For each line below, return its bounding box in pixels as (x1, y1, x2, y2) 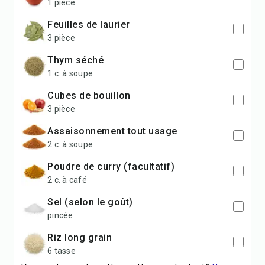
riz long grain (53, 232, 112, 243)
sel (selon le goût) (53, 196, 133, 208)
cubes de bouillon (54, 90, 131, 101)
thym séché (53, 54, 104, 66)
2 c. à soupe (47, 140, 93, 149)
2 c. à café (47, 175, 87, 185)
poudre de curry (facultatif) (53, 161, 174, 172)
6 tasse (47, 246, 76, 256)
